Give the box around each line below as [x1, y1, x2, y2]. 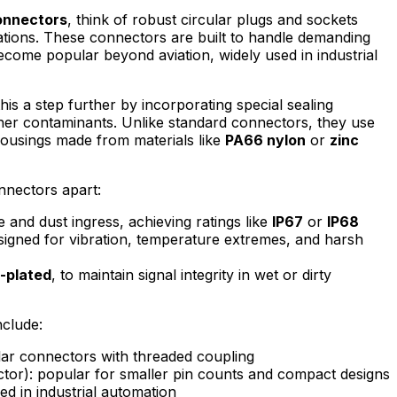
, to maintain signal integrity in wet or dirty [51, 265, 331, 284]
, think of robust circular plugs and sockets [67, 10, 358, 28]
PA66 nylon [225, 130, 306, 149]
